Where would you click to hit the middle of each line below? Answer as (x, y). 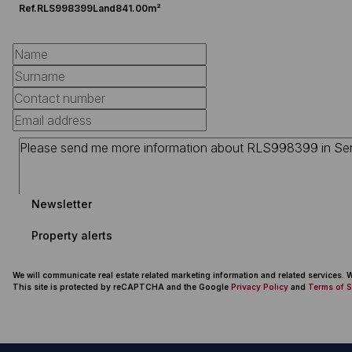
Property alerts (72, 235)
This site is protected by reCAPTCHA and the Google (122, 287)
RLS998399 (65, 8)
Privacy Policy (260, 287)
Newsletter (62, 203)
